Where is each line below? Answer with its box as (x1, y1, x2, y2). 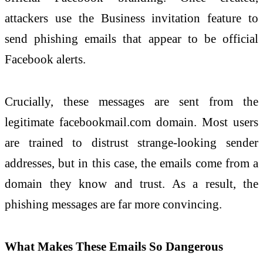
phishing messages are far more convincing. (5, 197, 222, 211)
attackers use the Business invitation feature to (5, 11, 258, 25)
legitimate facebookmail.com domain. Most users (5, 114, 258, 129)
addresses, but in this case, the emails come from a (5, 156, 258, 170)
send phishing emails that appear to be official (5, 32, 258, 46)
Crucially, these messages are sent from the (5, 94, 258, 108)
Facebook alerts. (5, 52, 86, 66)
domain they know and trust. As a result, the (5, 176, 258, 190)
